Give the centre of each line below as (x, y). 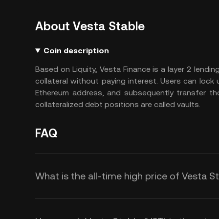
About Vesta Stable (90, 26)
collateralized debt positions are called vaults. (118, 104)
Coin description (76, 51)
